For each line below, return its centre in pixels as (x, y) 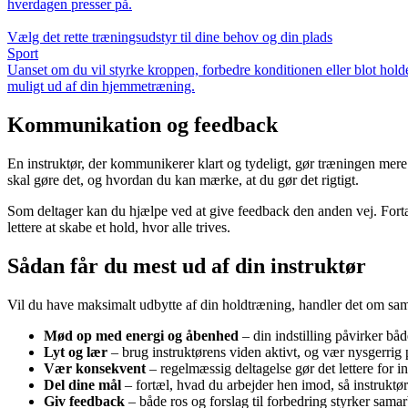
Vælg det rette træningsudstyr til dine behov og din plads (170, 37)
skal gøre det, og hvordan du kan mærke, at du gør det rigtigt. (183, 180)
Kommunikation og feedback (143, 125)
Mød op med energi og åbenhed (141, 335)
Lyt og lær (76, 352)
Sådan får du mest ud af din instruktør (187, 266)
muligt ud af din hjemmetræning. (101, 87)
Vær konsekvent (95, 368)
